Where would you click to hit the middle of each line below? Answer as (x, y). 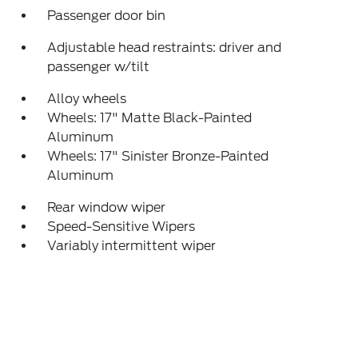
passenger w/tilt (99, 67)
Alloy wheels (87, 99)
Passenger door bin (107, 16)
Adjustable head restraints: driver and (165, 48)
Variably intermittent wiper (132, 246)
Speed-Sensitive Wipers (121, 227)
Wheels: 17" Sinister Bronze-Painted (158, 156)
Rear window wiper (107, 207)
